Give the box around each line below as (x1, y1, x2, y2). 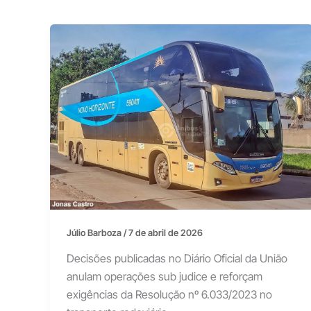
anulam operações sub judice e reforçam (67, 269, 262, 284)
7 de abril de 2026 (128, 226, 203, 238)
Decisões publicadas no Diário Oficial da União (67, 251, 287, 266)
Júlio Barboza (67, 226, 124, 238)
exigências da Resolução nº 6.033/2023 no (67, 287, 272, 302)
